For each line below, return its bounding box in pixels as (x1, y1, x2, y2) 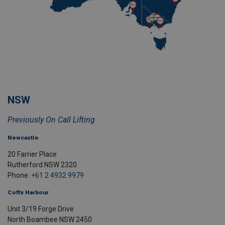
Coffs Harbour (8, 189, 49, 196)
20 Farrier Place (8, 150, 57, 159)
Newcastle (8, 134, 39, 142)
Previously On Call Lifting (8, 115, 95, 125)
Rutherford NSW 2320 (8, 161, 77, 169)
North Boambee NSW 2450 (8, 215, 92, 224)
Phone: (8, 171, 31, 180)
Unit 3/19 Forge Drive (8, 205, 75, 213)
